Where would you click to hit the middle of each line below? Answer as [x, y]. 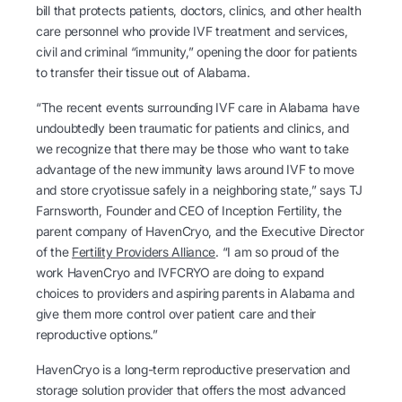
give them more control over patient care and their [176, 314]
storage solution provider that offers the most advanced [191, 390]
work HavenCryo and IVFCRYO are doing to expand [180, 272]
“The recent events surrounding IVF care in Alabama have [198, 107]
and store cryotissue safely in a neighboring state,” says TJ [200, 190]
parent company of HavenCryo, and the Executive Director [200, 231]
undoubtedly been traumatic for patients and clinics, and [192, 128]
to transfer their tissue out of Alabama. [143, 72]
